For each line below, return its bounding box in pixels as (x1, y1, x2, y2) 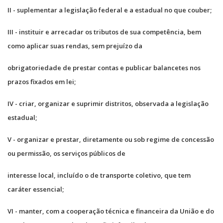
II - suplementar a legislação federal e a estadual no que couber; (7, 5, 212, 14)
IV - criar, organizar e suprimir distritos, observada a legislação (7, 99, 209, 108)
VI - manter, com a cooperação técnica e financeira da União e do (7, 206, 214, 216)
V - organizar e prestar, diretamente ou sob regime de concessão (7, 134, 214, 144)
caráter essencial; (7, 184, 64, 194)
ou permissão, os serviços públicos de (7, 148, 125, 158)
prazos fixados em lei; (7, 77, 76, 86)
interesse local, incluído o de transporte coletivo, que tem (7, 170, 191, 180)
